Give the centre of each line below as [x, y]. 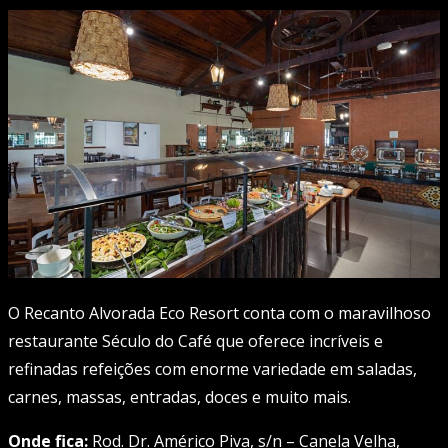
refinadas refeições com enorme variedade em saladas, [212, 368]
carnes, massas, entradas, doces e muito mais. [179, 396]
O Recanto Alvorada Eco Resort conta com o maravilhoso [219, 312]
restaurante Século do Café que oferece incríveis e [195, 340]
